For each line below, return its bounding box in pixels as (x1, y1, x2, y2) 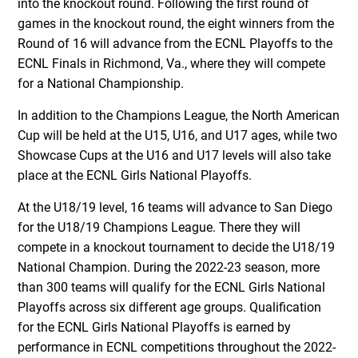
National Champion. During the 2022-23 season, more (18, 259, 320, 275)
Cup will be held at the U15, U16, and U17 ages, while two (18, 127, 338, 143)
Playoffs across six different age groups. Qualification (18, 299, 322, 315)
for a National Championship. (18, 75, 185, 91)
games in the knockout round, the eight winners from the (18, 15, 335, 31)
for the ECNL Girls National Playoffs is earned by (18, 319, 292, 335)
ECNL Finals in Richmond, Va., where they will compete (18, 55, 326, 71)
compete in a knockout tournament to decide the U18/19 (18, 239, 336, 255)
